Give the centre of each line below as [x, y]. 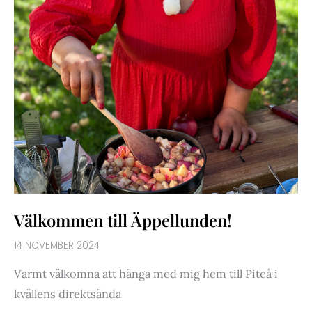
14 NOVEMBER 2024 [57, 246]
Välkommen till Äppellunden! [123, 220]
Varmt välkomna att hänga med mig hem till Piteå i [146, 274]
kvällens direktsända [68, 294]
